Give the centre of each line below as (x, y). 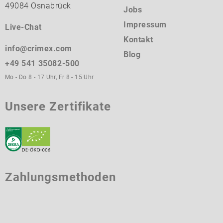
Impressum (145, 25)
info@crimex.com (39, 49)
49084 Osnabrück (38, 6)
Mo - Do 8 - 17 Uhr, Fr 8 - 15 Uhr (50, 77)
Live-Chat (23, 27)
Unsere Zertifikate (58, 106)
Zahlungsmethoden (61, 177)
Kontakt (138, 40)
